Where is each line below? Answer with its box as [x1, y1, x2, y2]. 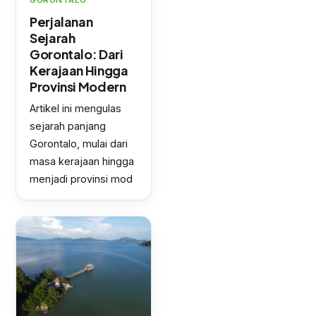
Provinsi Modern [30, 78, 126, 95]
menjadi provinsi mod [30, 173, 133, 185]
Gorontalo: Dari [30, 46, 123, 62]
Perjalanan [30, 13, 93, 30]
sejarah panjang [30, 120, 106, 132]
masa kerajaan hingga [30, 155, 134, 167]
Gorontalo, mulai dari [30, 138, 128, 150]
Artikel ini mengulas [30, 102, 121, 114]
